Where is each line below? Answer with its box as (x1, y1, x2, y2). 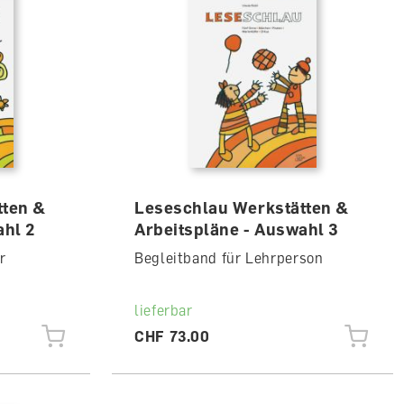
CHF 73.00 (133, 327, 210, 345)
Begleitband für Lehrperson (133, 249, 324, 267)
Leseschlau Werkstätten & (133, 197, 349, 217)
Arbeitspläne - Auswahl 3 (133, 219, 339, 239)
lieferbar (133, 301, 193, 319)
